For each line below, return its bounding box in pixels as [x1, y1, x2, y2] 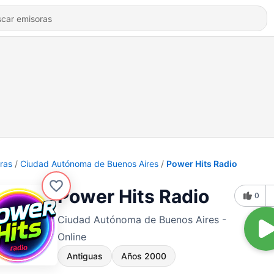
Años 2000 [121, 251, 166, 261]
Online [57, 231, 86, 243]
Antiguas [67, 251, 103, 261]
